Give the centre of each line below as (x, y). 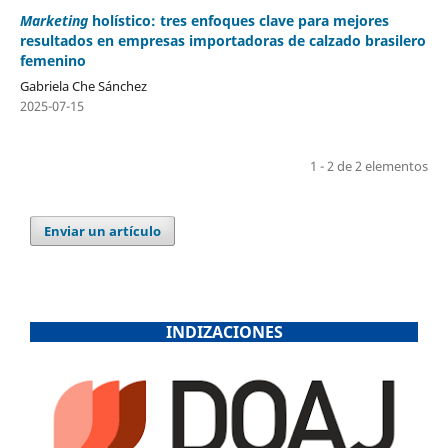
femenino (52, 60)
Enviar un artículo (103, 230)
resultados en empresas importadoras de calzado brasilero (222, 40)
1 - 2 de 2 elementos (369, 165)
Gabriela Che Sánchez (83, 85)
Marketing (53, 20)
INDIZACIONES (224, 332)
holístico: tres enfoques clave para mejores (238, 20)
